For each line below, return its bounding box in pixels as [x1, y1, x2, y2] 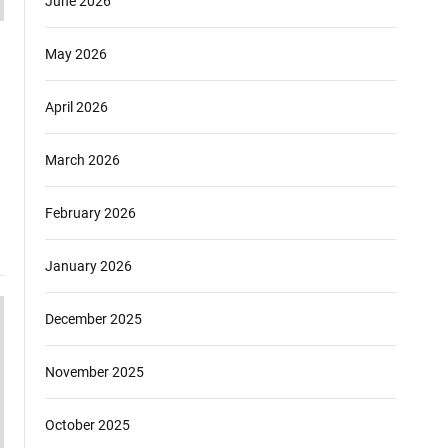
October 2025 [45, 417, 130, 433]
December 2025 [45, 311, 142, 327]
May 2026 [45, 46, 107, 62]
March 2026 [45, 152, 120, 168]
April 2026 [45, 99, 108, 115]
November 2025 [45, 364, 144, 380]
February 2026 [45, 205, 136, 221]
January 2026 [45, 258, 132, 274]
